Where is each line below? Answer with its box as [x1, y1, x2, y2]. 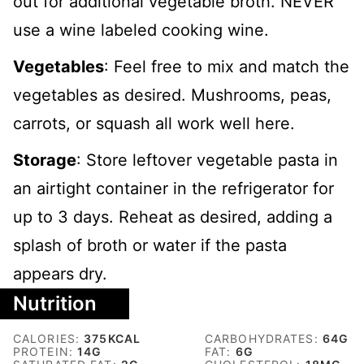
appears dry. [13, 264, 112, 284]
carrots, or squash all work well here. [13, 114, 295, 134]
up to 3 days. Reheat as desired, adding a [13, 207, 332, 227]
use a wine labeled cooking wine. [13, 20, 274, 41]
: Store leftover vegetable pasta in [76, 150, 338, 171]
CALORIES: [13, 331, 84, 346]
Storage [13, 150, 76, 171]
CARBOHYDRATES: [205, 331, 323, 346]
